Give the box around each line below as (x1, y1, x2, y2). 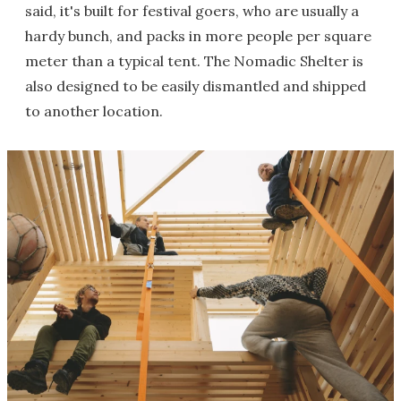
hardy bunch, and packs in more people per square (25, 27, 371, 45)
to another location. (25, 102, 163, 120)
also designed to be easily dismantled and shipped (25, 77, 366, 95)
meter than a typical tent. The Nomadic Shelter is (25, 52, 363, 70)
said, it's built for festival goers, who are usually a (25, 2, 359, 20)
